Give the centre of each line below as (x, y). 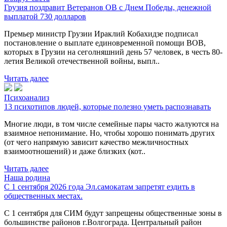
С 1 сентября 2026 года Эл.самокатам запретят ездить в (100, 186)
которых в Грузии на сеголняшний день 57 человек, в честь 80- (113, 52)
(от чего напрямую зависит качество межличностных (96, 142)
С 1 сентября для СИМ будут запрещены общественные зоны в (113, 213)
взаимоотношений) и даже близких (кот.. (75, 151)
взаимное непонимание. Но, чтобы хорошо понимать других (109, 133)
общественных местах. (43, 196)
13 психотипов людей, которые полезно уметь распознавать (107, 106)
